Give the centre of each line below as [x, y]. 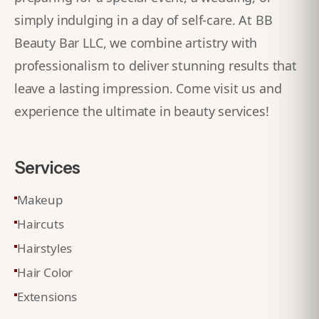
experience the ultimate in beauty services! [142, 111]
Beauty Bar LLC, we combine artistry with [136, 43]
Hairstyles [45, 248]
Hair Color [45, 272]
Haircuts [41, 224]
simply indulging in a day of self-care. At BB [143, 20]
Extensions [47, 297]
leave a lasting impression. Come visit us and [148, 88]
